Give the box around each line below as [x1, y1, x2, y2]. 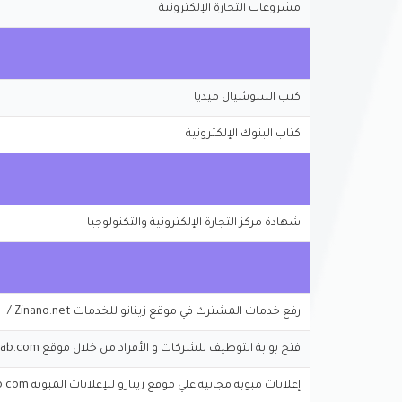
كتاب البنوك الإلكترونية [186, 127, 301, 141]
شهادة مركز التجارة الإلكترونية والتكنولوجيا [87, 216, 301, 230]
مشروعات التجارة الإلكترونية [159, 2, 301, 15]
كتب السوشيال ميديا [194, 91, 301, 104]
